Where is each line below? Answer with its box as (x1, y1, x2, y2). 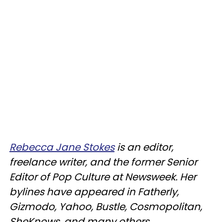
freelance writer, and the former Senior (9, 155, 197, 169)
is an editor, (114, 140, 173, 154)
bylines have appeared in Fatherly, (9, 184, 179, 199)
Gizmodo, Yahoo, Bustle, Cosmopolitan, (9, 199, 202, 214)
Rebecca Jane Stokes (9, 140, 114, 154)
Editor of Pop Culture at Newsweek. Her (9, 169, 196, 184)
